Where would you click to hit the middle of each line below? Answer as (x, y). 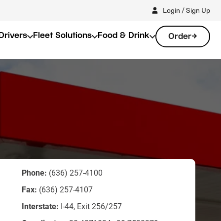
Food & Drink (124, 35)
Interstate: (40, 206)
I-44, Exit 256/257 (90, 206)
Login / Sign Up (186, 10)
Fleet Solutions (62, 35)
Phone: (34, 172)
